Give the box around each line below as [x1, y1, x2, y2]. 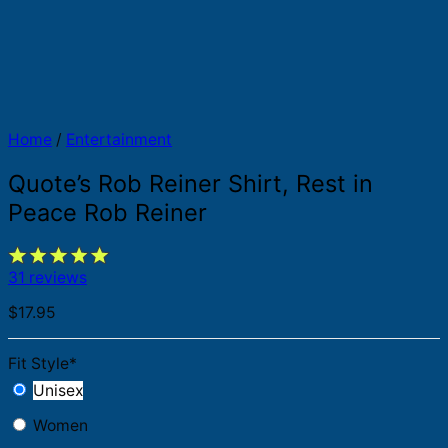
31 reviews [8, 268, 87, 288]
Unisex [33, 381, 83, 401]
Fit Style [8, 354, 69, 374]
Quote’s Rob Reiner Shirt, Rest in [8, 168, 373, 198]
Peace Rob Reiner [8, 197, 207, 227]
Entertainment [66, 130, 172, 150]
